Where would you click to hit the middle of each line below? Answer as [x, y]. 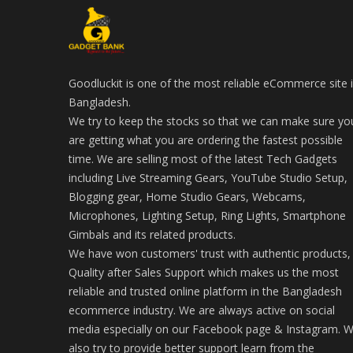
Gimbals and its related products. [152, 235]
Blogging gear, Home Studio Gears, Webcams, [187, 197]
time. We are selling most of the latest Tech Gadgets [203, 159]
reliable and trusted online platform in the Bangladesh [205, 292]
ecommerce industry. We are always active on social [202, 310]
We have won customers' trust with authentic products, [210, 254]
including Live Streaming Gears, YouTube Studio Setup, [208, 178]
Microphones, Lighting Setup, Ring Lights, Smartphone [207, 216]
